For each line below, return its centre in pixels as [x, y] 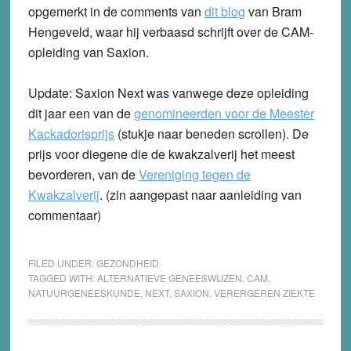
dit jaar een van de [81, 114]
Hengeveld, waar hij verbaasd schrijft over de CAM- [170, 32]
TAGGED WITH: [62, 278]
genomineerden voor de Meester [224, 114]
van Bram [275, 12]
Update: [50, 93]
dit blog [224, 12]
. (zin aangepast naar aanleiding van [200, 195]
